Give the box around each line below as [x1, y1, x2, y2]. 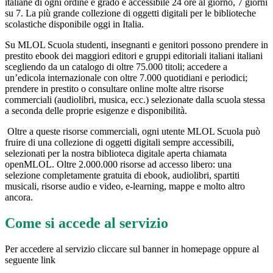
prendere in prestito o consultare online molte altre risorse [5, 83, 224, 94]
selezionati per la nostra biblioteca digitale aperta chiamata [5, 147, 227, 158]
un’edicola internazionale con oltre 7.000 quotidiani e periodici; [5, 72, 247, 83]
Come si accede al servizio [5, 214, 168, 231]
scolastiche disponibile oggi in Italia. [5, 18, 144, 29]
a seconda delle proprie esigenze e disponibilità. [5, 105, 187, 116]
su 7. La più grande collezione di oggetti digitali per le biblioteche [5, 7, 256, 18]
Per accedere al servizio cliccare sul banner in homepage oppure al [5, 243, 259, 254]
